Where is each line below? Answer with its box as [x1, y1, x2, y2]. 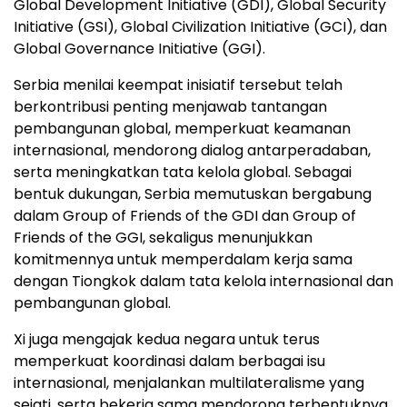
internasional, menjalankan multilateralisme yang [14, 372, 364, 394]
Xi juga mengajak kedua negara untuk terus [14, 329, 320, 351]
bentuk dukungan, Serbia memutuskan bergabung [14, 184, 372, 205]
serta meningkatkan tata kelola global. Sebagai [14, 162, 352, 184]
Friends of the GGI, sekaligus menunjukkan [14, 227, 313, 249]
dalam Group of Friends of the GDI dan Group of [14, 205, 356, 227]
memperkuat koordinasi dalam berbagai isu [14, 351, 325, 372]
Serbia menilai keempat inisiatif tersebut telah [14, 74, 342, 96]
